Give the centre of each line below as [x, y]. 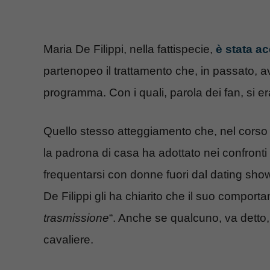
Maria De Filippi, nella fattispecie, [130, 49]
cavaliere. [68, 240]
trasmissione [76, 218]
